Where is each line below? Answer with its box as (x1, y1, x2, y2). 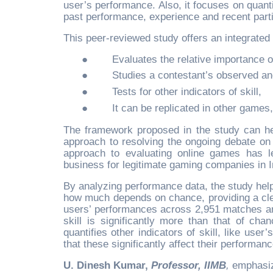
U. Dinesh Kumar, (63, 259, 151, 271)
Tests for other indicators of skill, (112, 85, 261, 97)
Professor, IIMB (151, 259, 226, 271)
